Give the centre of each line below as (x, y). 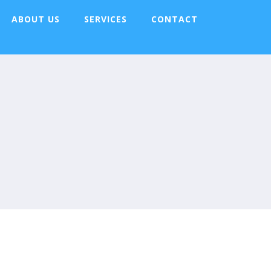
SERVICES (106, 19)
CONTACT (175, 19)
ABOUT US (36, 19)
